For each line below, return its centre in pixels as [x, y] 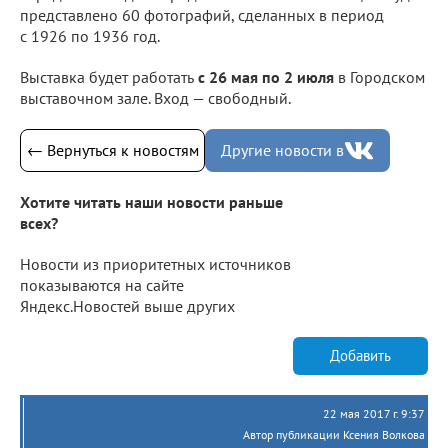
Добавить [360, 356]
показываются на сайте [102, 284]
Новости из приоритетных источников [155, 263]
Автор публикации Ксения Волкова [334, 434]
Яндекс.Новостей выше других [127, 305]
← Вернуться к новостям [112, 149]
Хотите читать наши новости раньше [151, 201]
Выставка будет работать [107, 76]
